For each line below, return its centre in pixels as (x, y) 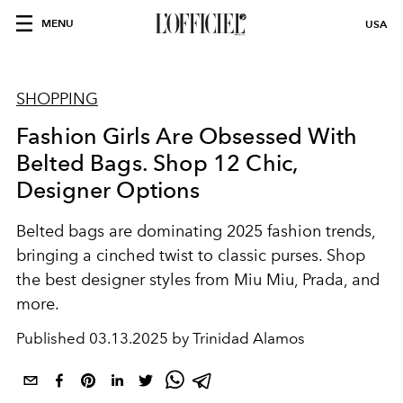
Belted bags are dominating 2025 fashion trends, (196, 231)
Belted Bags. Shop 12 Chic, (157, 163)
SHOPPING (57, 99)
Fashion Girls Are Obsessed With (187, 136)
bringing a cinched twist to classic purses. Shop (191, 255)
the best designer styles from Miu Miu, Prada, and (198, 280)
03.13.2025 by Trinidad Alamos (197, 338)
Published (53, 338)
